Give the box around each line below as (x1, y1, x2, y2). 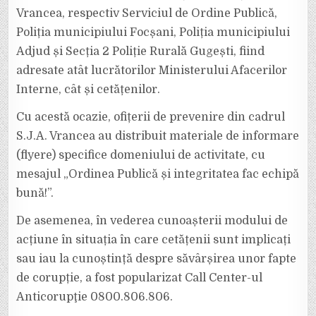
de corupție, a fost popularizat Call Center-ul (16, 272, 263, 284)
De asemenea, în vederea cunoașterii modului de (16, 214, 288, 227)
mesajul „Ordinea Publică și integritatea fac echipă (16, 168, 300, 181)
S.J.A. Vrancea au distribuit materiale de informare (16, 130, 300, 142)
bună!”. (16, 187, 54, 200)
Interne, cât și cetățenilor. (16, 83, 161, 96)
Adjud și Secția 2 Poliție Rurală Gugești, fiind (16, 45, 265, 58)
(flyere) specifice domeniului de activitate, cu (16, 149, 266, 162)
